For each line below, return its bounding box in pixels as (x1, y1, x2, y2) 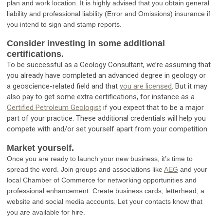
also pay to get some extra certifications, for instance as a (7, 92, 195, 102)
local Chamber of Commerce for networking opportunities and (7, 176, 197, 184)
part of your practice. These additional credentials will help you (7, 114, 206, 123)
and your (178, 165, 207, 174)
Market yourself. (7, 143, 74, 153)
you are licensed (120, 82, 172, 91)
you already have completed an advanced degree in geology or (7, 71, 206, 80)
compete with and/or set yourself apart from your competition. (7, 125, 209, 134)
